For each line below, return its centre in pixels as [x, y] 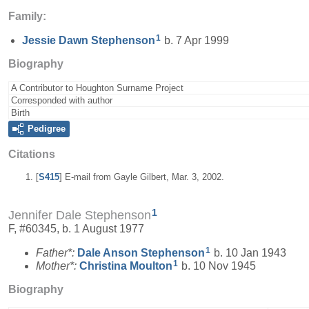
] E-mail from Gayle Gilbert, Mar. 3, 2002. [142, 177]
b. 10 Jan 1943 [249, 252]
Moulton [151, 266]
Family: [27, 16]
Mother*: [58, 266]
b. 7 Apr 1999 [195, 40]
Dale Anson [109, 252]
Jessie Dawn [57, 40]
